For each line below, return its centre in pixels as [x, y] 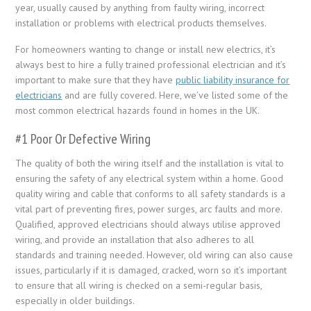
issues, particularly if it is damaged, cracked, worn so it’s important [151, 270]
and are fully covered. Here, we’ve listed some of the [175, 95]
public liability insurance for [233, 79]
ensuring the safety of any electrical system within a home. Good [150, 178]
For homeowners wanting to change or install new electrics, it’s [146, 49]
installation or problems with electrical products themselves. [142, 23]
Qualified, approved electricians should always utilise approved [148, 224]
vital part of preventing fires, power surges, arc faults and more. [149, 209]
